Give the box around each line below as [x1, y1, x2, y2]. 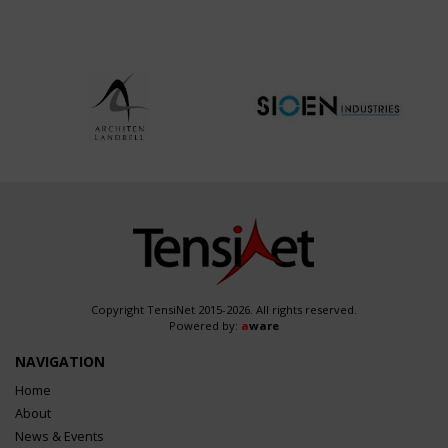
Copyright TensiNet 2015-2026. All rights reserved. [91, 301, 357, 317]
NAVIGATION [15, 351, 105, 371]
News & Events [15, 427, 104, 445]
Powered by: [169, 317, 241, 333]
